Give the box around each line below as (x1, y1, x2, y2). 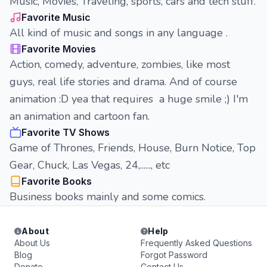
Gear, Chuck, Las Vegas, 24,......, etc (10, 158, 170, 172)
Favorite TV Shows (21, 126, 110, 138)
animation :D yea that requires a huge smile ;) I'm (10, 92, 248, 106)
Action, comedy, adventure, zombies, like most (10, 57, 230, 72)
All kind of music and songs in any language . (10, 26, 228, 40)
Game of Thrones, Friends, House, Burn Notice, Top (10, 141, 256, 155)
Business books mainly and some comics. (10, 190, 206, 204)
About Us (14, 238, 50, 248)
